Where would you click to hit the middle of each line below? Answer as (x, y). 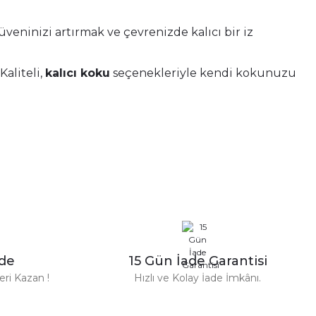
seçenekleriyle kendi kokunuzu (203, 73)
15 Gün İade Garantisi (197, 261)
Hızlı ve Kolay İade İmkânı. (197, 278)
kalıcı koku (78, 73)
